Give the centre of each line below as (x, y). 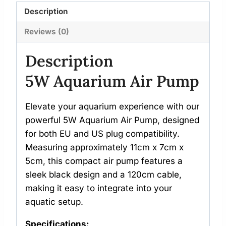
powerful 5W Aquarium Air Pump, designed (112, 120)
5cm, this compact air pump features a (104, 161)
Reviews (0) (47, 32)
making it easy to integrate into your (99, 188)
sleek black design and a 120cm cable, (103, 175)
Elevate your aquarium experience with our (112, 107)
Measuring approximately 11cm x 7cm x (104, 148)
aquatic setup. (54, 202)
